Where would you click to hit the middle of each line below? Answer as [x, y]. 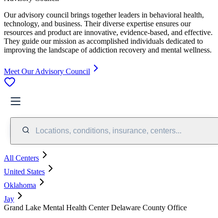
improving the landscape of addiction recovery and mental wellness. [108, 50]
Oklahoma [20, 185]
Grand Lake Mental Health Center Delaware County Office [95, 207]
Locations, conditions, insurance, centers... [109, 130]
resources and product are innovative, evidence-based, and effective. [108, 32]
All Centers [21, 158]
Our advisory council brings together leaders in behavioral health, [104, 15]
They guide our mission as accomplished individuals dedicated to [103, 41]
